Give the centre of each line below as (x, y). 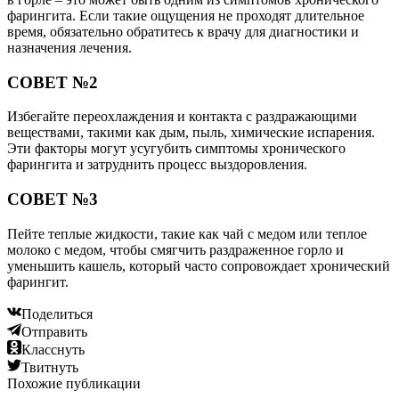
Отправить (54, 331)
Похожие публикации (74, 383)
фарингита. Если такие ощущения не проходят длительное (186, 16)
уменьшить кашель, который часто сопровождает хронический (199, 265)
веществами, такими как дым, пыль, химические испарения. (191, 133)
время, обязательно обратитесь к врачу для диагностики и (183, 32)
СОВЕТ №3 (53, 199)
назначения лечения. (69, 48)
